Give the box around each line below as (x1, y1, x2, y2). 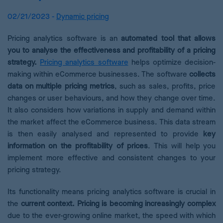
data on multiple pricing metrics (7, 82, 114, 91)
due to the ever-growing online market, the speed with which (7, 211, 216, 221)
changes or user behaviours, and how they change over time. (7, 94, 216, 103)
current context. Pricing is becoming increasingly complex (20, 199, 216, 209)
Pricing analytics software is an (7, 34, 121, 43)
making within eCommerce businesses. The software (7, 70, 189, 79)
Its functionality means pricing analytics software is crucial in (7, 187, 216, 197)
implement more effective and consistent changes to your (7, 153, 216, 163)
